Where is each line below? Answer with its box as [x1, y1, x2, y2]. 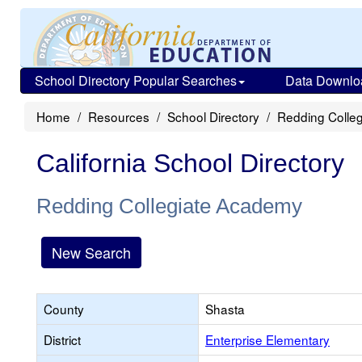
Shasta [205, 300, 245, 318]
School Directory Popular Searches [35, 71, 237, 90]
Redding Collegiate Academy [36, 194, 302, 218]
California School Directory [36, 149, 344, 178]
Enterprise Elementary [205, 330, 330, 348]
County [44, 300, 84, 318]
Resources [88, 107, 149, 125]
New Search [52, 242, 131, 263]
